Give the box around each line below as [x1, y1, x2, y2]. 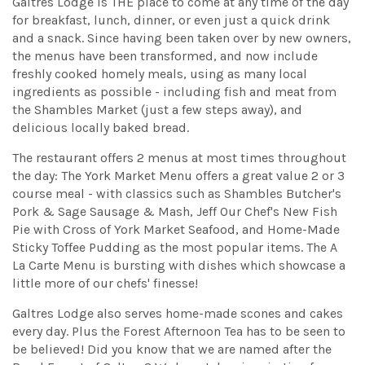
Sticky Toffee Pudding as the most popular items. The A [12, 240, 337, 256]
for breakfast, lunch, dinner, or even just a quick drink [12, 12, 330, 29]
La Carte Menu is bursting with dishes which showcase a [12, 257, 345, 274]
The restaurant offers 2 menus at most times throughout [12, 150, 346, 166]
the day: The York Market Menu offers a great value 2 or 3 [12, 168, 345, 184]
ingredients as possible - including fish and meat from [12, 84, 336, 100]
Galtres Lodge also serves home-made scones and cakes [12, 306, 343, 322]
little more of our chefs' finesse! [12, 275, 198, 292]
